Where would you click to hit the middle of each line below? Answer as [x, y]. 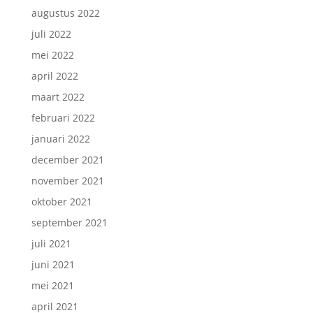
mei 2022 [52, 55]
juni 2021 [53, 265]
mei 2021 [52, 286]
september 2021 [69, 223]
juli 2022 [51, 34]
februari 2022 [63, 118]
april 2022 [54, 76]
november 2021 [67, 181]
